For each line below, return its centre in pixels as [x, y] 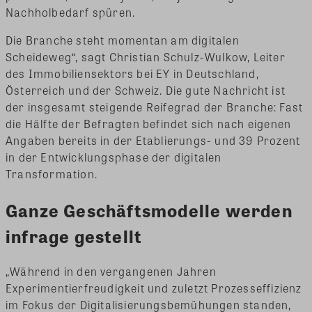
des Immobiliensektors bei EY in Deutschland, [132, 74]
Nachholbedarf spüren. [71, 13]
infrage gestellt [74, 236]
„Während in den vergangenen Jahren [111, 271]
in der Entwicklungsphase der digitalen [114, 157]
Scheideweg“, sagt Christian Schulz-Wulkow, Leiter [146, 57]
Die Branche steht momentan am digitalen [123, 40]
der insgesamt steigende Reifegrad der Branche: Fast [155, 107]
